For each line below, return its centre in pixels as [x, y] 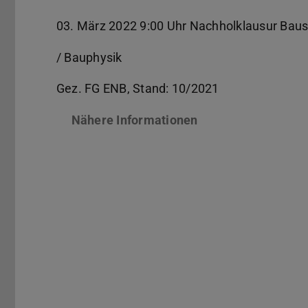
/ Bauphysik [89, 57]
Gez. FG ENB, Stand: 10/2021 [138, 89]
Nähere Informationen [134, 120]
